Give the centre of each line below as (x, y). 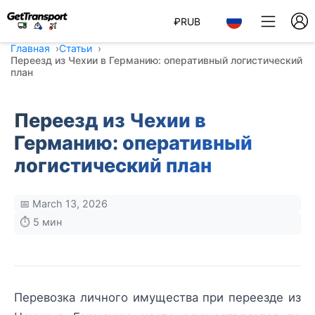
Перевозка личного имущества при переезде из (157, 297)
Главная (30, 48)
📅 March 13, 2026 (64, 204)
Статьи (76, 48)
